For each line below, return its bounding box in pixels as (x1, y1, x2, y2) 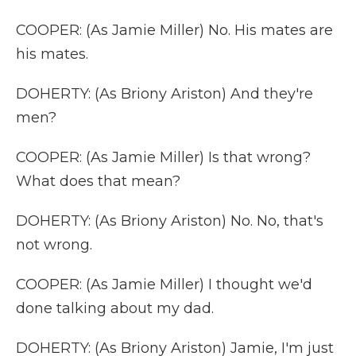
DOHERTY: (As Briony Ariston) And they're (16, 85, 313, 103)
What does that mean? (16, 172, 180, 190)
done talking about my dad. (16, 300, 214, 317)
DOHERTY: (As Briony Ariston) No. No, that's (16, 212, 323, 230)
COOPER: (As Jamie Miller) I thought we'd (16, 276, 312, 293)
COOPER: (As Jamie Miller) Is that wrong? (16, 149, 311, 166)
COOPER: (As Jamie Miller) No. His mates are (16, 21, 333, 39)
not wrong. (16, 236, 92, 253)
